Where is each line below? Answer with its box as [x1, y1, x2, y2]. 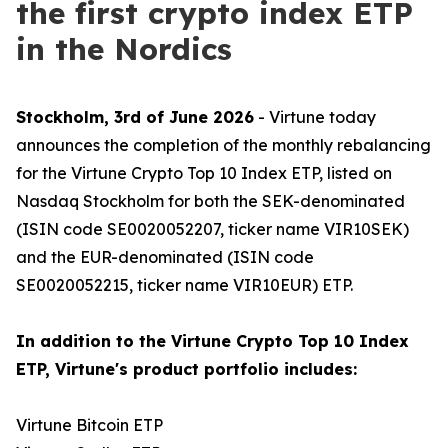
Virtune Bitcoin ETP [16, 415, 163, 435]
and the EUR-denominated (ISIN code [16, 247, 314, 267]
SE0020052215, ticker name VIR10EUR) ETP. [16, 275, 353, 295]
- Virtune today [254, 107, 376, 127]
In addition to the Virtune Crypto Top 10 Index [16, 331, 409, 351]
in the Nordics [16, 30, 232, 68]
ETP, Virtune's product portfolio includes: [16, 359, 357, 379]
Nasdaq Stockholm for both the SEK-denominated [16, 191, 405, 211]
